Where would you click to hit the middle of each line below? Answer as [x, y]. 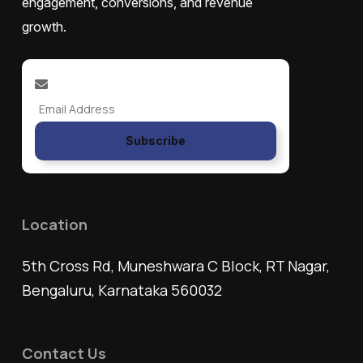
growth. [44, 27]
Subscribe [156, 141]
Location [55, 224]
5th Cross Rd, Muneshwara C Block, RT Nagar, [176, 266]
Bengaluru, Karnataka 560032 [122, 290]
